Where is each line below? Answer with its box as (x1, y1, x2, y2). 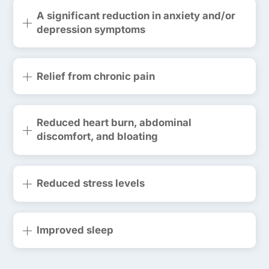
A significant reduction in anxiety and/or (36, 9, 235, 22)
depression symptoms (36, 23, 145, 35)
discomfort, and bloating (36, 130, 158, 143)
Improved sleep (36, 224, 113, 236)
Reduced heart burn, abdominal (36, 116, 192, 129)
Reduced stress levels (36, 177, 145, 190)
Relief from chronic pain (36, 70, 155, 82)
